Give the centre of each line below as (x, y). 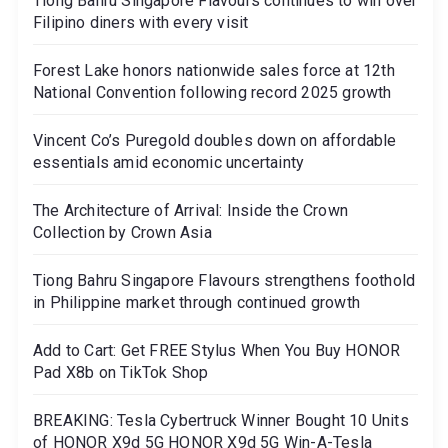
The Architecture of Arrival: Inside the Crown (190, 210)
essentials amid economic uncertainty (169, 162)
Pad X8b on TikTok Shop (121, 372)
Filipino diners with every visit (141, 22)
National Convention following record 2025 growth (212, 92)
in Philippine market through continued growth (197, 302)
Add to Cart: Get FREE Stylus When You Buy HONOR (217, 350)
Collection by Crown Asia (122, 232)
